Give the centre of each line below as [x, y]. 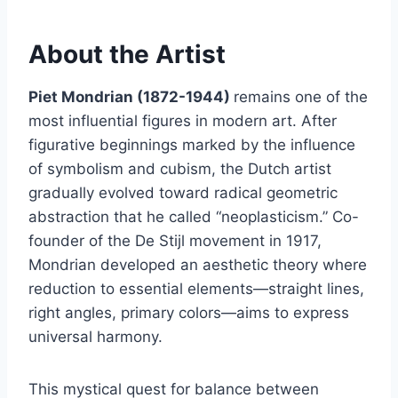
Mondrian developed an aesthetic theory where [198, 265]
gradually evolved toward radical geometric [183, 193]
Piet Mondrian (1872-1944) [131, 97]
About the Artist [127, 55]
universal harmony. [96, 337]
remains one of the [301, 97]
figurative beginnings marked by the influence [192, 145]
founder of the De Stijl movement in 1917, [175, 241]
